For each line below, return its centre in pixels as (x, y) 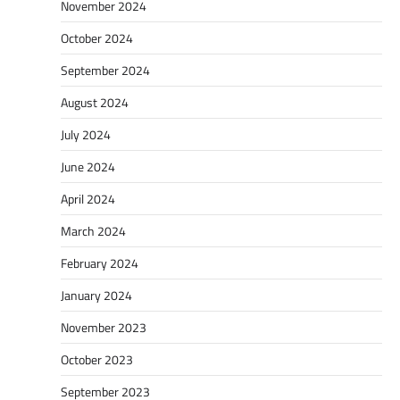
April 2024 (88, 199)
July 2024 (86, 135)
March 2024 (93, 231)
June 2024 (88, 167)
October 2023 (97, 360)
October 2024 (97, 38)
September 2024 (105, 71)
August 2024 (95, 103)
